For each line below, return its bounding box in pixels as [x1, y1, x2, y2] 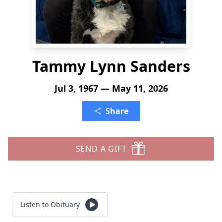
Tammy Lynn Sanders [32, 56, 190, 76]
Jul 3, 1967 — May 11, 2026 [54, 82, 168, 94]
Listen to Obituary [20, 200, 80, 209]
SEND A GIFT [75, 143, 127, 154]
